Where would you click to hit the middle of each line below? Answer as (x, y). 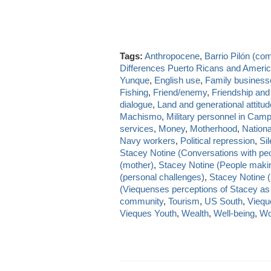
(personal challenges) (162, 177)
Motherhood (214, 129)
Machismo (141, 117)
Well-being (234, 214)
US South (224, 201)
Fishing (134, 93)
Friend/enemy (180, 93)
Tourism (184, 201)
